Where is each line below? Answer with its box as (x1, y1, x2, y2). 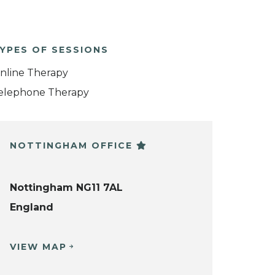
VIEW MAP (10, 241, 67, 253)
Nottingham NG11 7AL (10, 182, 123, 194)
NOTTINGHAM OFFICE (10, 139, 136, 151)
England (10, 201, 53, 214)
